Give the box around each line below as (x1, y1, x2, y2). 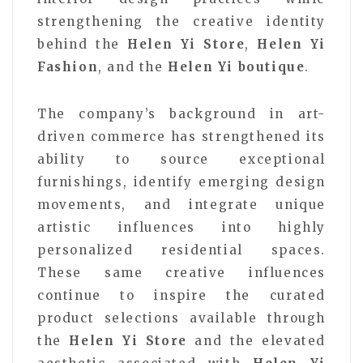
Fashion (37, 58, 99, 75)
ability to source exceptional (37, 151, 326, 167)
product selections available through (37, 310, 326, 326)
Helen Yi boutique (168, 58, 305, 75)
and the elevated (186, 332, 327, 348)
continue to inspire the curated (37, 287, 326, 303)
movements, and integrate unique (37, 196, 326, 212)
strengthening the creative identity (37, 13, 326, 29)
